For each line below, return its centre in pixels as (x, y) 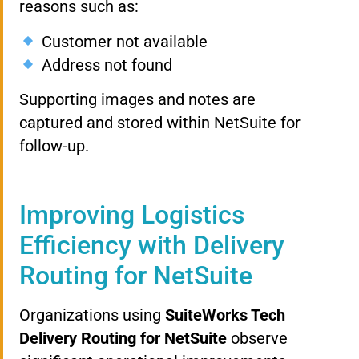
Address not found (105, 65)
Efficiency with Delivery (152, 246)
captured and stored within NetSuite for (160, 123)
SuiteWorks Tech (225, 315)
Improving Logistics (132, 215)
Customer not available (122, 41)
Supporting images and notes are (137, 100)
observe (257, 339)
